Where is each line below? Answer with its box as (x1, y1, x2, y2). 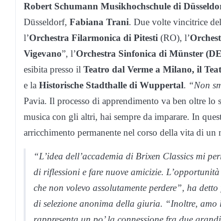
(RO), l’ (158, 33, 190, 43)
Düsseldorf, (24, 17, 70, 28)
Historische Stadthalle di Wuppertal (39, 80, 184, 91)
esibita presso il (24, 64, 83, 75)
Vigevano (24, 48, 62, 59)
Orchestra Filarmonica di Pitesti (29, 33, 158, 43)
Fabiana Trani (70, 17, 129, 28)
